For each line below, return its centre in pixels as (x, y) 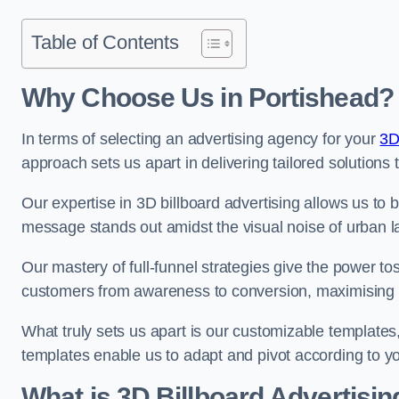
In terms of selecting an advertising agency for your (201, 139)
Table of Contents (105, 42)
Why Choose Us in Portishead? (208, 98)
